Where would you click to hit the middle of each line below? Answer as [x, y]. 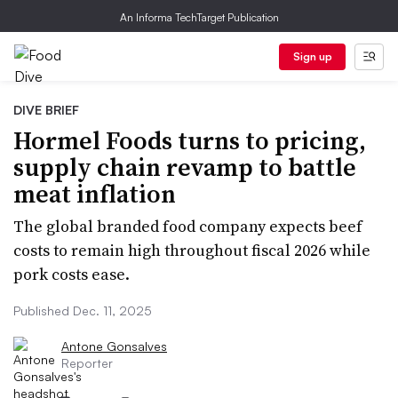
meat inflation [95, 194]
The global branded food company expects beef [188, 226]
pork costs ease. [72, 274]
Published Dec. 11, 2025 [83, 310]
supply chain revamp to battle [185, 167]
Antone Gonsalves [114, 346]
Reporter [87, 363]
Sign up [312, 56]
